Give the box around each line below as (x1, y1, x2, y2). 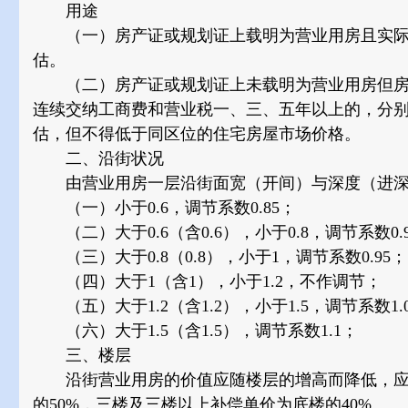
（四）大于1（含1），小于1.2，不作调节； (33, 272, 382, 291)
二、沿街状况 (33, 149, 164, 168)
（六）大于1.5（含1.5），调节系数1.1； (33, 321, 358, 340)
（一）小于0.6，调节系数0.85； (33, 199, 296, 217)
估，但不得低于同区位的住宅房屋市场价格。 (33, 125, 361, 143)
